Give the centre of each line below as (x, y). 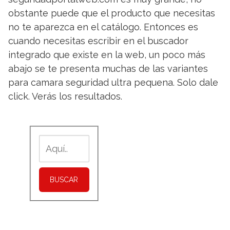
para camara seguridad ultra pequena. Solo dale (113, 82)
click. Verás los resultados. (65, 96)
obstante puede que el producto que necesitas (112, 13)
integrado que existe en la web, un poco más (107, 55)
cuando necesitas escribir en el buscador (98, 41)
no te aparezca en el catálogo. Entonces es (103, 27)
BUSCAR (64, 180)
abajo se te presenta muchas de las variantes (108, 69)
